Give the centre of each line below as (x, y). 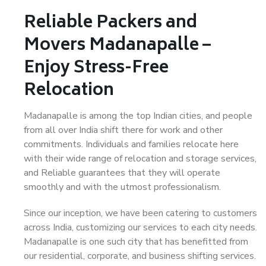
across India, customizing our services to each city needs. (140, 227)
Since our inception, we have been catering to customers (140, 213)
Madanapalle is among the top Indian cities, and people (138, 116)
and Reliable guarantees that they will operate (122, 173)
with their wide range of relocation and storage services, (140, 159)
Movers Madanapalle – (117, 46)
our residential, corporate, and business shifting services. (140, 256)
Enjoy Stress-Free (96, 69)
